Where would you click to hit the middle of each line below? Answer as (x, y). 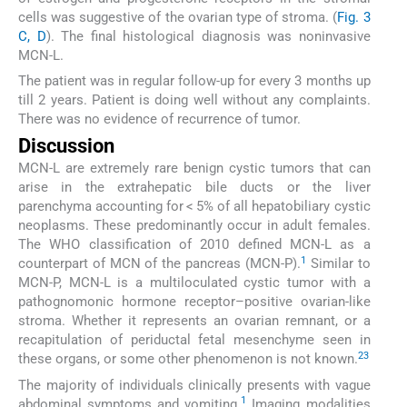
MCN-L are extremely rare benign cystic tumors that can (194, 169)
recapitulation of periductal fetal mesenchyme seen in (194, 340)
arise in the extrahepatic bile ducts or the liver (194, 188)
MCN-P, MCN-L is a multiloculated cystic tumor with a (194, 283)
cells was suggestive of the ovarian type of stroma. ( (178, 17)
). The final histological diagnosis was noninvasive (208, 36)
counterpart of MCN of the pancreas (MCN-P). (159, 264)
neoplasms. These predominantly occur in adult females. (194, 226)
